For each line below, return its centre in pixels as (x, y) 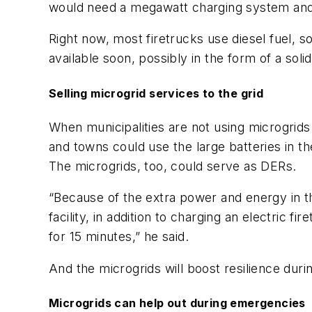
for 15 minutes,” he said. (119, 237)
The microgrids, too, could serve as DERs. (173, 166)
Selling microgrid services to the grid (156, 93)
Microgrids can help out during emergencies (177, 303)
